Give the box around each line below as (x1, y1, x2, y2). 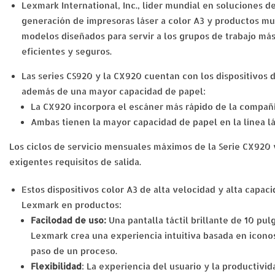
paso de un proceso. (31, 246, 117, 256)
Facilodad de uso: (31, 215, 109, 225)
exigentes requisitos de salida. (9, 157, 141, 167)
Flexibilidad (31, 261, 82, 271)
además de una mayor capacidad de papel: (21, 86, 206, 96)
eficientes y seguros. (21, 46, 112, 56)
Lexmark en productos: (21, 199, 122, 210)
